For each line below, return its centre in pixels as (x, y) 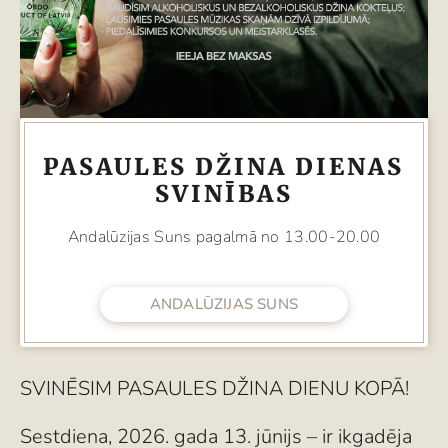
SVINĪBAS (223, 193)
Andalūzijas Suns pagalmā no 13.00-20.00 (224, 236)
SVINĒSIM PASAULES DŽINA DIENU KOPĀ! (214, 388)
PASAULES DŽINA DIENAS (224, 166)
